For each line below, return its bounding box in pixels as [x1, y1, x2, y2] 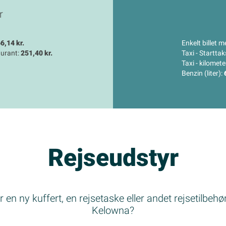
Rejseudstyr [47, 143, 179, 173]
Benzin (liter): [181, 69, 224, 78]
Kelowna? [92, 204, 134, 217]
